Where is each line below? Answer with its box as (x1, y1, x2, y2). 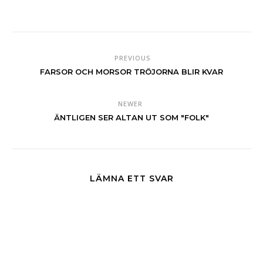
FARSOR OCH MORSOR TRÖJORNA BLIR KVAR (40, 67, 223, 76)
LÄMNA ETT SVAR (89, 173, 174, 184)
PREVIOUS (112, 53, 151, 62)
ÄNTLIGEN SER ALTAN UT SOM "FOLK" (54, 113, 209, 122)
